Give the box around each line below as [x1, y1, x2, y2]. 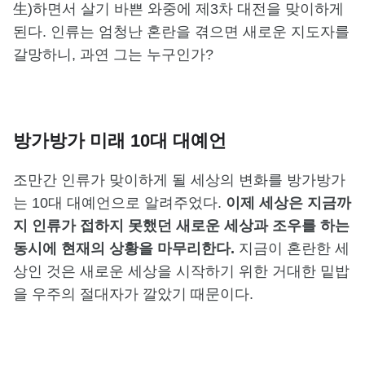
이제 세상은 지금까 [226, 194, 351, 211]
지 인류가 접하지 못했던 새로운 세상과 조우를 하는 [13, 217, 350, 234]
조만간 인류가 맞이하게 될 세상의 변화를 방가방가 [13, 171, 345, 188]
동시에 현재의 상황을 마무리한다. [13, 240, 239, 257]
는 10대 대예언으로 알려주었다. [13, 194, 226, 211]
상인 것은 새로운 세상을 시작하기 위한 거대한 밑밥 [13, 262, 350, 279]
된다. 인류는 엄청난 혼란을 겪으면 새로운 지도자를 [13, 23, 350, 40]
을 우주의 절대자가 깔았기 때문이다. [13, 285, 253, 302]
